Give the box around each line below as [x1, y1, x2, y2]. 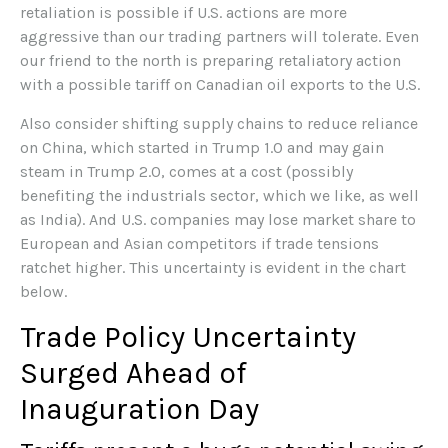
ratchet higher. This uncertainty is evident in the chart [20, 257, 406, 277]
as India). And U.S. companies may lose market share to [20, 209, 416, 229]
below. [20, 281, 67, 301]
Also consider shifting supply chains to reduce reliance [20, 113, 418, 133]
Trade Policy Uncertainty [20, 318, 356, 355]
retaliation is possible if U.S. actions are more [20, 2, 347, 22]
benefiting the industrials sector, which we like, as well [20, 185, 419, 205]
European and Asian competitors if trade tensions [20, 233, 379, 253]
